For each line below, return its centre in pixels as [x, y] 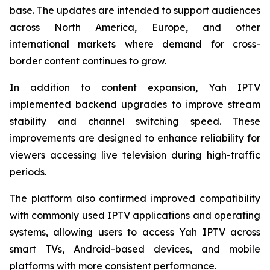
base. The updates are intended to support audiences [135, 10]
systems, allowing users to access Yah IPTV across [135, 232]
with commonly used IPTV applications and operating [135, 215]
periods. [28, 172]
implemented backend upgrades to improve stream [135, 104]
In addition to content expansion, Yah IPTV [135, 87]
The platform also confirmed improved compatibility [135, 198]
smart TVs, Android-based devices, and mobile [135, 249]
